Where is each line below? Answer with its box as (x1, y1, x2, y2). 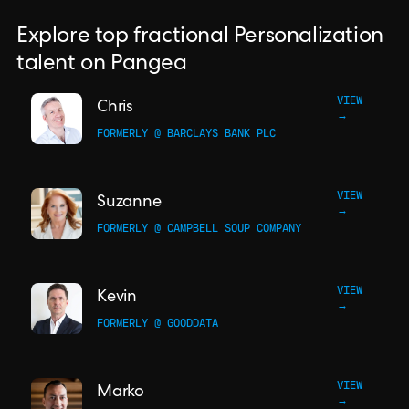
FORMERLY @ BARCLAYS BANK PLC (97, 124, 276, 142)
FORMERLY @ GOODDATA (97, 314, 218, 331)
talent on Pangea (16, 54, 187, 76)
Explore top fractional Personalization (16, 26, 383, 48)
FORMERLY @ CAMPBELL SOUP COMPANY (97, 219, 301, 236)
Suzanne (97, 194, 162, 211)
